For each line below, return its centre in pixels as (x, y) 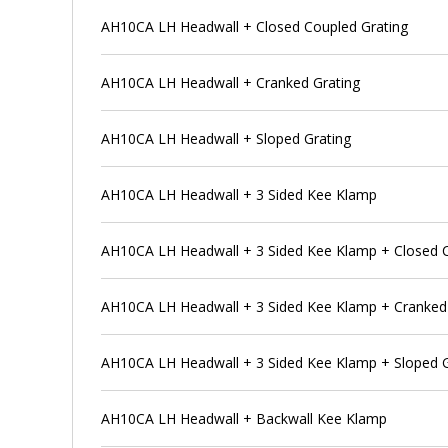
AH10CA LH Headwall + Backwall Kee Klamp (244, 418)
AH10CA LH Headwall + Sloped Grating (226, 138)
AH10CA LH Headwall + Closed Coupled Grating (255, 26)
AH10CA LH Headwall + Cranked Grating (231, 82)
